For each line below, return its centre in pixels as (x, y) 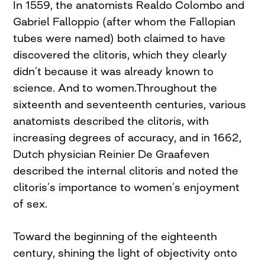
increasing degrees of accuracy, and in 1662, (127, 138)
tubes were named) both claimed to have (119, 38)
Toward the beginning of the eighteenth (115, 236)
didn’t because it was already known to (114, 71)
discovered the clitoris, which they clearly (120, 55)
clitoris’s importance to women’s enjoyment (127, 187)
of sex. (30, 204)
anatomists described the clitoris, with (111, 121)
